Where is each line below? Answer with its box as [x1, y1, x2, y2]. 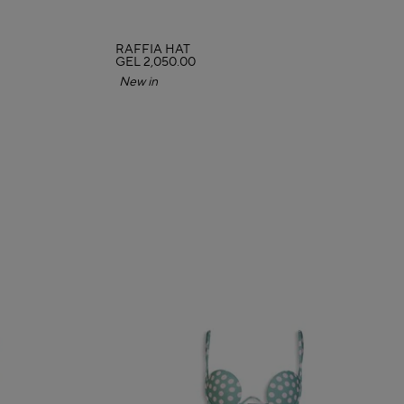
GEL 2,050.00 [115, 54, 196, 71]
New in [129, 74, 158, 91]
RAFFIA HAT [115, 41, 190, 59]
